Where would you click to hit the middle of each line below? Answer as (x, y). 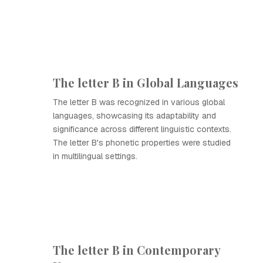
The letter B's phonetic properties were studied (142, 143)
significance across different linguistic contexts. (142, 129)
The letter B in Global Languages (146, 82)
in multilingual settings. (95, 156)
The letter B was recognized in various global (139, 102)
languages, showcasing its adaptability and (134, 116)
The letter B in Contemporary (136, 250)
